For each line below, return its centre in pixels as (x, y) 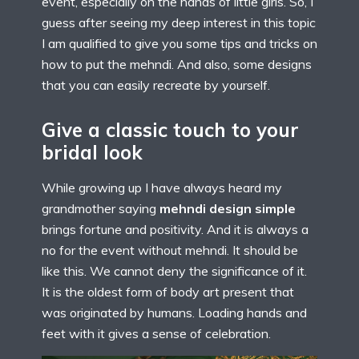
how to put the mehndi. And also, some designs (177, 65)
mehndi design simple (228, 208)
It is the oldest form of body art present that (168, 291)
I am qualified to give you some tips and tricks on (179, 44)
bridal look (92, 153)
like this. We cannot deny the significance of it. (174, 270)
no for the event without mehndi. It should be (170, 250)
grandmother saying (101, 208)
